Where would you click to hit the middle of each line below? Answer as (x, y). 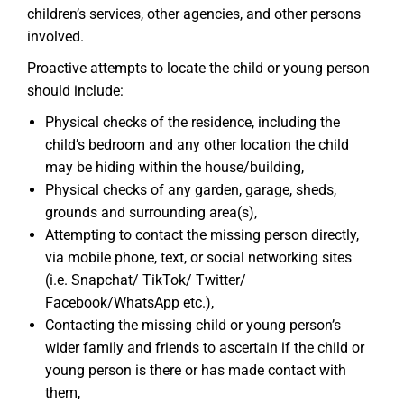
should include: (75, 91)
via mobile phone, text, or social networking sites (198, 257)
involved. (55, 37)
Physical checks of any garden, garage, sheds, (191, 190)
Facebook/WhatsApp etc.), (129, 303)
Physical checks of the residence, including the (193, 122)
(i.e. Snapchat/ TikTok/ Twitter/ (146, 280)
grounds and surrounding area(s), (151, 212)
